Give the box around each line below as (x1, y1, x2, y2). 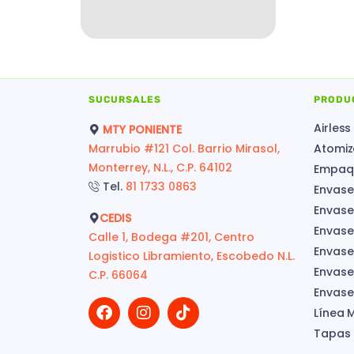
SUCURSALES (88, 93, 161, 105)
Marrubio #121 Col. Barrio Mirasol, (88, 140, 280, 156)
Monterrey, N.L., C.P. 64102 (88, 159, 232, 175)
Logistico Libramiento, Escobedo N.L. (88, 247, 298, 264)
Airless (314, 119, 352, 136)
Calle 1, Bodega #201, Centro (88, 228, 254, 245)
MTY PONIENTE (100, 121, 188, 137)
